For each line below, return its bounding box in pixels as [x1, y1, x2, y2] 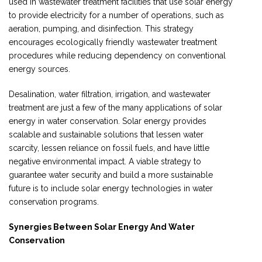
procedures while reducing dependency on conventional [9, 50, 226, 60]
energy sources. [9, 64, 70, 74]
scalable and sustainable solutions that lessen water [9, 129, 204, 139]
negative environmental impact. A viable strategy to [9, 156, 201, 166]
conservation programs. [9, 196, 99, 206]
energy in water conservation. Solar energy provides [9, 116, 206, 126]
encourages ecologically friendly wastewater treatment [9, 37, 217, 47]
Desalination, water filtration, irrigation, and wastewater [9, 89, 211, 99]
